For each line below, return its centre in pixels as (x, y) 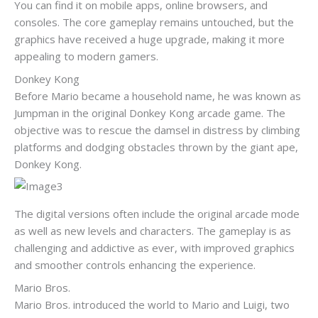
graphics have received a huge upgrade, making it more (149, 39)
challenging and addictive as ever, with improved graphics (154, 248)
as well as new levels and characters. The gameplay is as (153, 231)
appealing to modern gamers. (86, 56)
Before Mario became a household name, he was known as (158, 95)
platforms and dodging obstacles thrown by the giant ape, (156, 147)
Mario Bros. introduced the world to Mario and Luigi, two (152, 304)
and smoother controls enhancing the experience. (135, 265)
